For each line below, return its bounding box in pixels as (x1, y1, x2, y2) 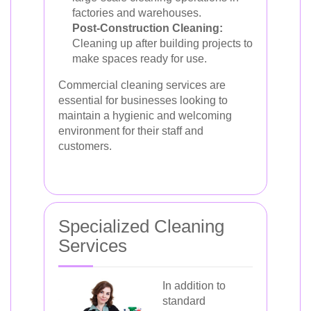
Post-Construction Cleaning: (72, 22, 223, 34)
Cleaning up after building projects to (72, 37, 253, 49)
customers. (58, 140, 112, 152)
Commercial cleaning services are (58, 79, 226, 91)
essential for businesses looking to (58, 94, 228, 106)
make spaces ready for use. (72, 53, 207, 65)
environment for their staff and (58, 125, 203, 137)
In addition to (162, 280, 226, 292)
